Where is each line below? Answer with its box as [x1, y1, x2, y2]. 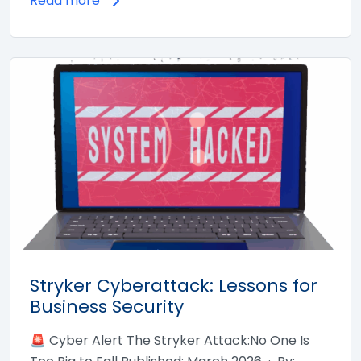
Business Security [30, 293, 184, 319]
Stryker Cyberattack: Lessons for [30, 272, 317, 298]
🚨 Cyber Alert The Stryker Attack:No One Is [30, 330, 309, 350]
